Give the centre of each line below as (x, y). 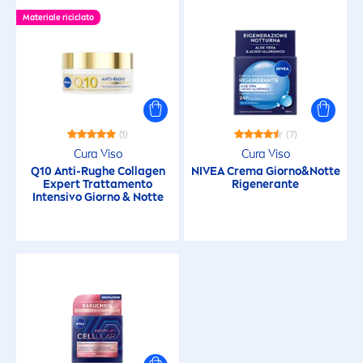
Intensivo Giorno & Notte (98, 197)
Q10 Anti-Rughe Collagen (98, 171)
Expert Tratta (80, 184)
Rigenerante (265, 184)
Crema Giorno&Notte (282, 171)
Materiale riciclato (58, 18)
